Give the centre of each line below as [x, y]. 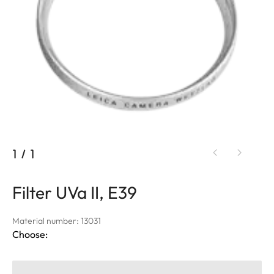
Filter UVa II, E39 [75, 192]
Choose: [30, 234]
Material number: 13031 [57, 220]
